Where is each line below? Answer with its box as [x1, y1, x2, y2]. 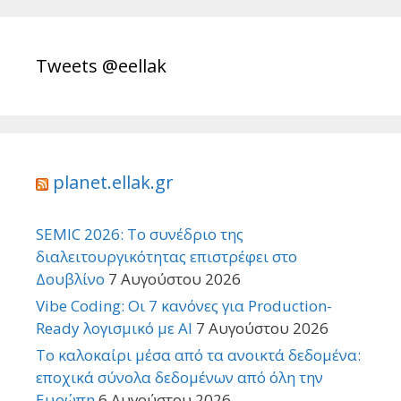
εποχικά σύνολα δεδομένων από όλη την [36, 367, 323, 388]
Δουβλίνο [36, 269, 105, 290]
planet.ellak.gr [53, 170, 174, 195]
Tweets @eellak [36, 54, 166, 79]
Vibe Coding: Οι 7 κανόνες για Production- [36, 295, 332, 317]
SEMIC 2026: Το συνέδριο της [36, 224, 243, 245]
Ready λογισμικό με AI [36, 318, 192, 339]
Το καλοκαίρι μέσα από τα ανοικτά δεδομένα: [36, 345, 361, 366]
